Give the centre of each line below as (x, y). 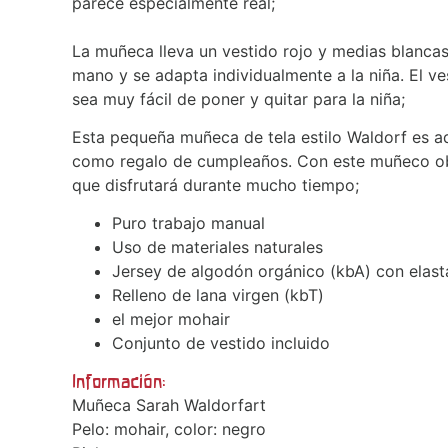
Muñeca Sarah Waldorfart (169, 404)
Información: (121, 381)
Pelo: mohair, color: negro (169, 428)
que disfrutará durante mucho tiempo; (215, 184)
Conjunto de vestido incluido (221, 342)
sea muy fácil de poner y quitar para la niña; (238, 98)
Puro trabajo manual (188, 222)
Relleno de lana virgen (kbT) (218, 294)
